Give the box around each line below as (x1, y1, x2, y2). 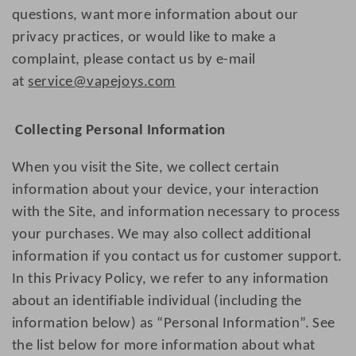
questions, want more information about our (12, 7, 299, 23)
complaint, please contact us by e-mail (12, 52, 256, 68)
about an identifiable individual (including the (12, 293, 302, 309)
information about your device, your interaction (12, 182, 319, 198)
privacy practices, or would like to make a (12, 29, 277, 45)
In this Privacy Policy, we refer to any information (12, 271, 329, 287)
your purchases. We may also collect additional (12, 226, 311, 242)
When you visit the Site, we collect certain (12, 160, 280, 176)
